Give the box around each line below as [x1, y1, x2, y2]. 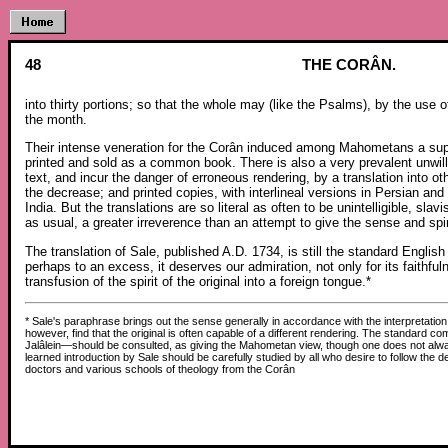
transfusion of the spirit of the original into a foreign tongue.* [25, 273, 371, 289]
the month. [25, 112, 87, 127]
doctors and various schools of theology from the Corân [25, 362, 295, 375]
